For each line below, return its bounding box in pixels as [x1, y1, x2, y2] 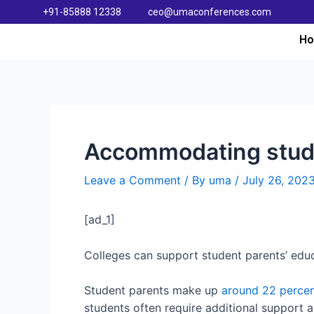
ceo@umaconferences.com [147, 6, 271, 18]
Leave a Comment [84, 173, 181, 188]
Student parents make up [84, 283, 221, 298]
